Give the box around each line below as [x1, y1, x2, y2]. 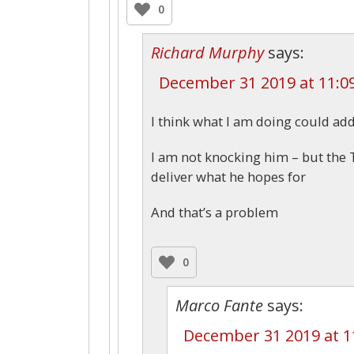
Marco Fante [175, 294, 263, 316]
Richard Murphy [151, 41, 264, 63]
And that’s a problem [151, 202, 278, 221]
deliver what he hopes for [151, 167, 306, 186]
